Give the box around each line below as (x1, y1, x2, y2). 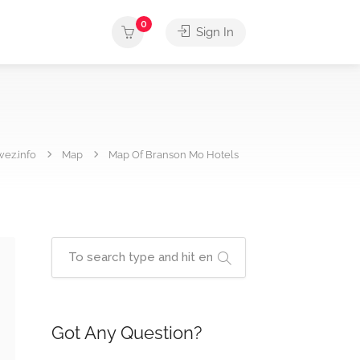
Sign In (193, 25, 234, 39)
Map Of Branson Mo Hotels (108, 149, 239, 161)
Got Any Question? (51, 322, 202, 343)
